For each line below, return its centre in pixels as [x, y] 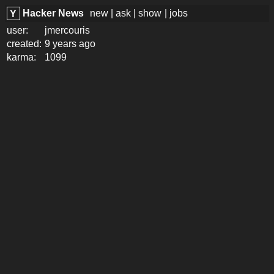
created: [24, 44]
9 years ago [70, 44]
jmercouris [68, 30]
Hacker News [54, 13]
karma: [22, 57]
